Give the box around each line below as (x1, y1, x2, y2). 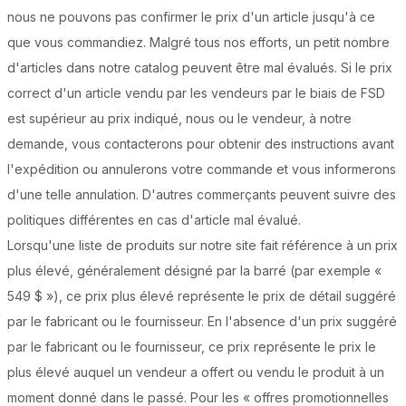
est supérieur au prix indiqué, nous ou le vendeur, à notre (7, 111, 352, 127)
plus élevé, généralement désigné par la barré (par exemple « (7, 263, 382, 279)
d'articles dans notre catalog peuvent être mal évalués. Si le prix (7, 60, 392, 76)
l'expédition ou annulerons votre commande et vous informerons (7, 161, 396, 178)
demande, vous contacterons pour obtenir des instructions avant (7, 136, 394, 152)
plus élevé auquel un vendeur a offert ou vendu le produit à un (7, 364, 384, 381)
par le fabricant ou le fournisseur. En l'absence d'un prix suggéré (7, 314, 397, 330)
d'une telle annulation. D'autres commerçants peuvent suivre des (7, 187, 396, 203)
